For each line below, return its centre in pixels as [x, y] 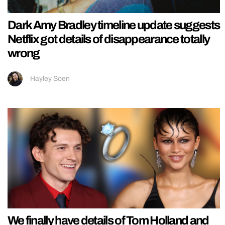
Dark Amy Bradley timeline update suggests [114, 25]
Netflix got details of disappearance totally [109, 39]
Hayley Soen [50, 79]
